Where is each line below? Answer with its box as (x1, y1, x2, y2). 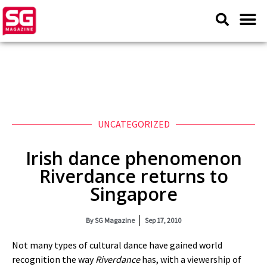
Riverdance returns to (39, 164, 228, 188)
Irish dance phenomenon (25, 146, 242, 170)
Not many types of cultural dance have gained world (12, 239, 222, 251)
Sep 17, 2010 (145, 216, 181, 225)
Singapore (89, 182, 178, 206)
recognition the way (12, 253, 95, 265)
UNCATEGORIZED (97, 118, 170, 130)
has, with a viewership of (142, 253, 241, 265)
